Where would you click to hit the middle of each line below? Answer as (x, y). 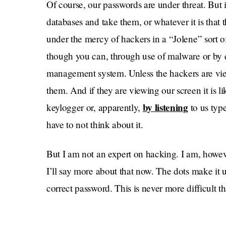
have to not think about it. (95, 124)
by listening (165, 107)
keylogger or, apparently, (95, 107)
